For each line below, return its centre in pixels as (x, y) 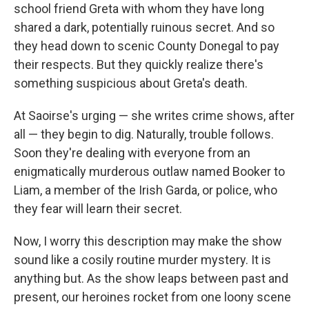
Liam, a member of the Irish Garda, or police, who (146, 190)
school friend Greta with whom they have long (139, 9)
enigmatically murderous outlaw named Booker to (149, 171)
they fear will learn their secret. (98, 209)
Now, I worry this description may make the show (148, 241)
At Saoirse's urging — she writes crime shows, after (154, 116)
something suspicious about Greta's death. (131, 83)
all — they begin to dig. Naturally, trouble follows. (144, 134)
